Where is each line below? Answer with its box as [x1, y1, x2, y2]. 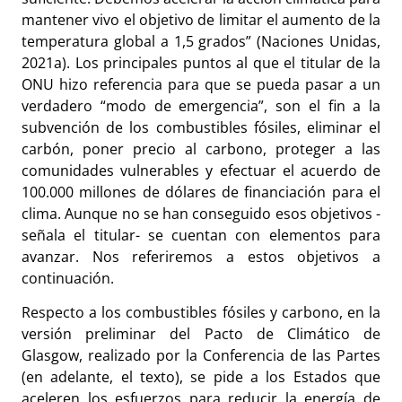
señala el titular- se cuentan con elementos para [22, 224, 380, 245]
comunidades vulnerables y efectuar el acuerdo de [22, 160, 380, 180]
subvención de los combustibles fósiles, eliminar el [22, 117, 380, 137]
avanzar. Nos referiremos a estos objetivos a [22, 246, 380, 267]
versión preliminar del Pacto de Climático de [22, 324, 380, 344]
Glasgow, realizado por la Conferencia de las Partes [22, 345, 380, 365]
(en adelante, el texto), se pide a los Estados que [22, 367, 380, 387]
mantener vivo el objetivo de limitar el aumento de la [22, 9, 380, 30]
